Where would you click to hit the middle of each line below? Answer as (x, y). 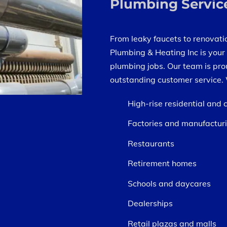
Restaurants (151, 143)
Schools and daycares (169, 183)
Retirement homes (162, 163)
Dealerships (150, 203)
